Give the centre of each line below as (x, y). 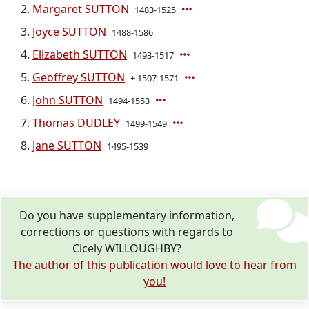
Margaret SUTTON (81, 9)
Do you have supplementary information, (127, 215)
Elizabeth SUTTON (80, 54)
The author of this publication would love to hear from (154, 265)
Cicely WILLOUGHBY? (127, 248)
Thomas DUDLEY (76, 123)
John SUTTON (68, 100)
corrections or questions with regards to (127, 232)
